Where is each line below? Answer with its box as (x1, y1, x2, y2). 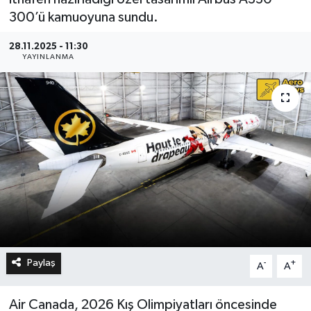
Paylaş (26, 258, 56, 269)
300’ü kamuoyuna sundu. (8, 10, 158, 24)
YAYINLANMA (22, 53, 75, 61)
